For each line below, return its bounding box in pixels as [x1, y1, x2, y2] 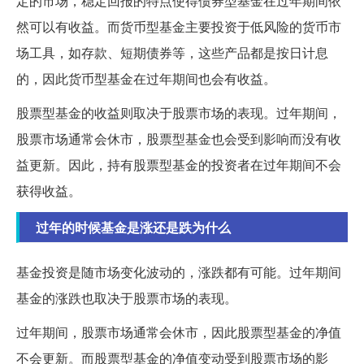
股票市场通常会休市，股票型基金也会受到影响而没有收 [16, 129, 341, 149]
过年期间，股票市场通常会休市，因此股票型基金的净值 [16, 323, 341, 342]
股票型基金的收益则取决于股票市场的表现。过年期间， [16, 103, 341, 123]
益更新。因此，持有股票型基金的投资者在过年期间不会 [16, 155, 341, 175]
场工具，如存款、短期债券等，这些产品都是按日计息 [16, 43, 328, 63]
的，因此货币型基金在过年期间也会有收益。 [16, 69, 276, 89]
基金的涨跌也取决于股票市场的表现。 [16, 288, 237, 308]
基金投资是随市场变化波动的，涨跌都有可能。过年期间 [16, 262, 341, 282]
